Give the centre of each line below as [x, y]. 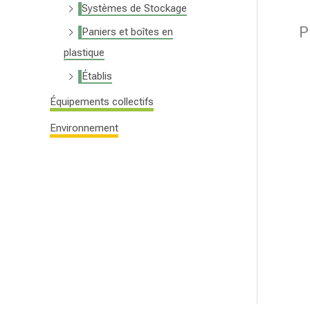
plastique [84, 52]
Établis [97, 76]
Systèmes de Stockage [134, 9]
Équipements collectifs [102, 102]
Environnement [84, 128]
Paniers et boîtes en [127, 31]
